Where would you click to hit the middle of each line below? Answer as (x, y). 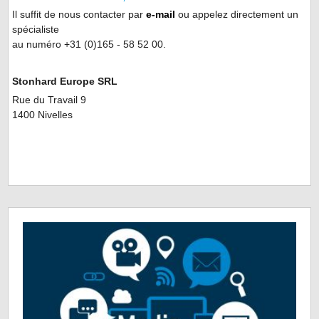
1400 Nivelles (43, 115)
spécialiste (36, 30)
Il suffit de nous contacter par (79, 15)
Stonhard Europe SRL (65, 82)
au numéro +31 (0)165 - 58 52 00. (89, 45)
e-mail (161, 15)
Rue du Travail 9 (49, 100)
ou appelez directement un (239, 15)
